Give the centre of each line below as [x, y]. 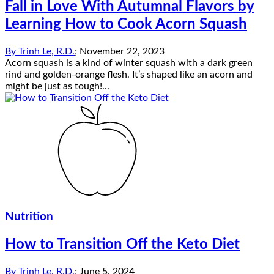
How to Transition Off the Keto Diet [122, 245]
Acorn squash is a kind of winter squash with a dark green [129, 63]
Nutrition [29, 217]
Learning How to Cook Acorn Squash [126, 24]
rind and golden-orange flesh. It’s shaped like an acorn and [129, 74]
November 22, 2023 [122, 51]
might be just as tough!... [57, 86]
